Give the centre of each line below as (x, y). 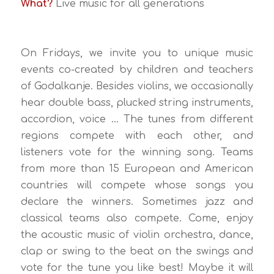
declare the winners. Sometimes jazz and (137, 202)
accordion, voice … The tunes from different (137, 120)
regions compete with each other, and (137, 136)
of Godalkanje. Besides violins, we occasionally (137, 87)
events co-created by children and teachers (137, 70)
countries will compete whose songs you (137, 186)
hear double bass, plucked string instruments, (137, 103)
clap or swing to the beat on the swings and (137, 252)
